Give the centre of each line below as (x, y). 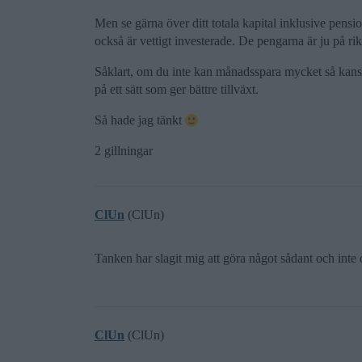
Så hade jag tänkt (140, 120)
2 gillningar (124, 151)
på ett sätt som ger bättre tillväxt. (177, 89)
